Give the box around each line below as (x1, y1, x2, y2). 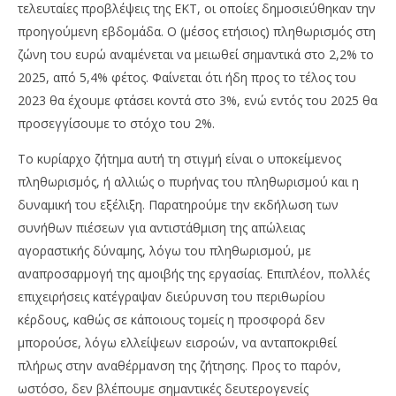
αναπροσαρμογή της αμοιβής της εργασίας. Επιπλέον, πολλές (18, 265, 369, 283)
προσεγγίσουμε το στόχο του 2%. (18, 115, 215, 133)
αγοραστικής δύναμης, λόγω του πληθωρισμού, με (18, 242, 311, 260)
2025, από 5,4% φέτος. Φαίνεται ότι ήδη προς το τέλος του (18, 69, 356, 87)
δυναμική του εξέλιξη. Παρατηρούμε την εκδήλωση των (18, 196, 339, 214)
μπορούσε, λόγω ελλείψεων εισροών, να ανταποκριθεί (18, 334, 337, 352)
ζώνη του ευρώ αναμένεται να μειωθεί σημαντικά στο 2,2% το (18, 46, 374, 64)
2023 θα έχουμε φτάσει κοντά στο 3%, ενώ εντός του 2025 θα (18, 92, 377, 110)
